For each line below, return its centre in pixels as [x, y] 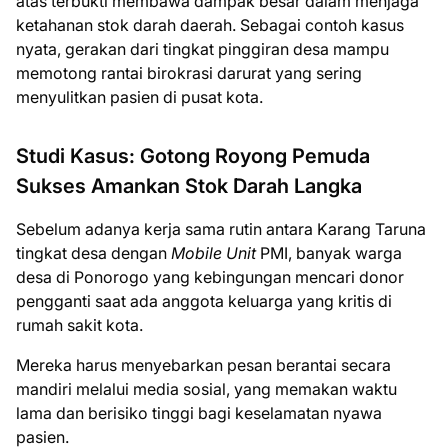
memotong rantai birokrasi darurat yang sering [189, 73]
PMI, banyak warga [329, 253]
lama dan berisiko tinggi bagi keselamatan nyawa [199, 413]
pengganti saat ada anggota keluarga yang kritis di [204, 301]
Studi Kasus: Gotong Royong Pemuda [193, 156]
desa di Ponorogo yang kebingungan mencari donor [210, 277]
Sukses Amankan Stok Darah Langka [189, 186]
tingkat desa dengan [93, 253]
